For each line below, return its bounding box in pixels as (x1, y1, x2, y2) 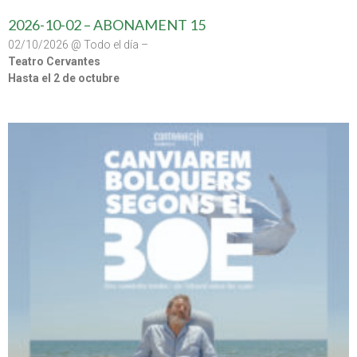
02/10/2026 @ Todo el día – (8, 38, 148, 52)
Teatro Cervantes (8, 55, 100, 69)
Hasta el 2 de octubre (8, 72, 120, 85)
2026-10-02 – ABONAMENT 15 (8, 16, 206, 34)
